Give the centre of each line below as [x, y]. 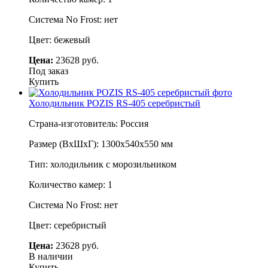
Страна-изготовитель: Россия [89, 123]
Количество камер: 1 [71, 184]
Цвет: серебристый [68, 225]
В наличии [51, 256]
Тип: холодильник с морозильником [103, 164]
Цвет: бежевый [60, 39]
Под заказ [48, 71]
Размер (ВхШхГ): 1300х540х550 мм [101, 144]
